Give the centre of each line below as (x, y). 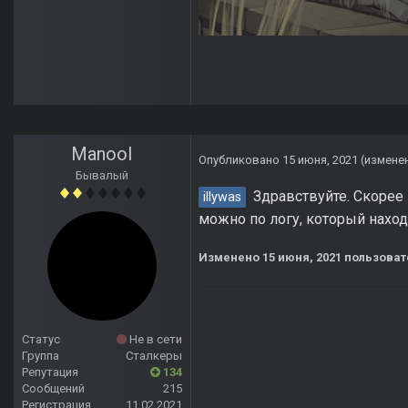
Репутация (50, 372)
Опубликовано (240, 160)
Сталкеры (154, 356)
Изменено (230, 258)
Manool (102, 154)
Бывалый (102, 176)
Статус (41, 340)
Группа (41, 356)
